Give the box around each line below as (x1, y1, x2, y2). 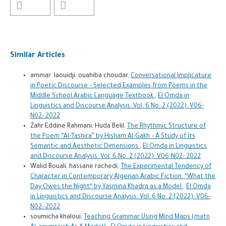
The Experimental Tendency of (120, 163, 211, 171)
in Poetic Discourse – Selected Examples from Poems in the (30, 82, 207, 90)
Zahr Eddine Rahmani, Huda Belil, (30, 123, 127, 130)
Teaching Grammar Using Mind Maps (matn (83, 213, 210, 221)
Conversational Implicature (130, 72, 211, 80)
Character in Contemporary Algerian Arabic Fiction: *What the (30, 173, 215, 181)
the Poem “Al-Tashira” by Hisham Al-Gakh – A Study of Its (30, 133, 195, 140)
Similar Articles (10, 51, 65, 60)
